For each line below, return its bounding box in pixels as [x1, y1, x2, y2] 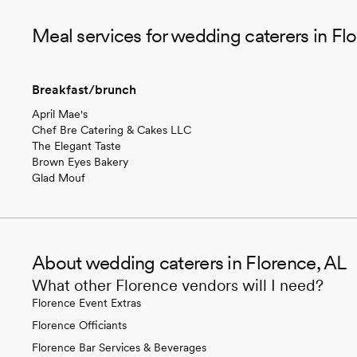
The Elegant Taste [32, 139, 121, 152]
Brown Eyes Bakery [32, 155, 128, 168]
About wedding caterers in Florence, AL [32, 250, 347, 274]
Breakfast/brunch [32, 81, 136, 97]
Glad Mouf [32, 171, 85, 184]
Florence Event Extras [32, 296, 141, 309]
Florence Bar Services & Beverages [32, 340, 206, 354]
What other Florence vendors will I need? [32, 275, 324, 295]
